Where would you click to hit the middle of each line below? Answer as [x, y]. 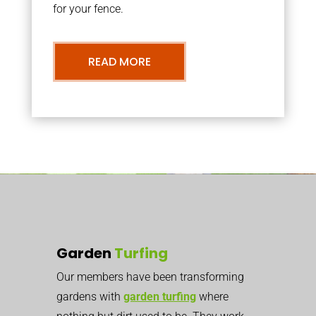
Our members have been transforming [150, 277]
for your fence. [88, 9]
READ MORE [119, 62]
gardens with [90, 297]
